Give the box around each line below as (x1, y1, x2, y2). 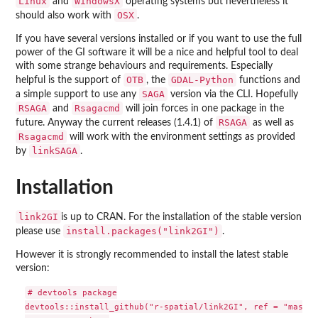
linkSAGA (32, 146, 77, 156)
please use (16, 226, 63, 236)
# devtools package (27, 287, 117, 297)
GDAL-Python (171, 75, 234, 85)
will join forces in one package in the (123, 104, 284, 114)
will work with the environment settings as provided (67, 132, 295, 142)
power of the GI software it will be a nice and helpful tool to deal (16, 48, 298, 57)
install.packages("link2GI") (66, 226, 219, 236)
